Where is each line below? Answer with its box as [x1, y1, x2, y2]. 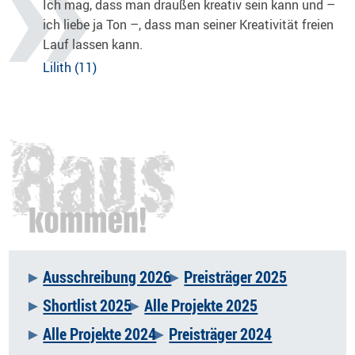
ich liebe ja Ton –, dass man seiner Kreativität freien [42, 16, 334, 34]
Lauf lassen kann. [42, 36, 143, 54]
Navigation [25, 292, 94, 315]
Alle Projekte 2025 [144, 294, 258, 316]
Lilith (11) [42, 59, 97, 77]
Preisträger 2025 [184, 265, 288, 288]
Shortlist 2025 [43, 294, 132, 316]
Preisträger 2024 [169, 323, 273, 345]
